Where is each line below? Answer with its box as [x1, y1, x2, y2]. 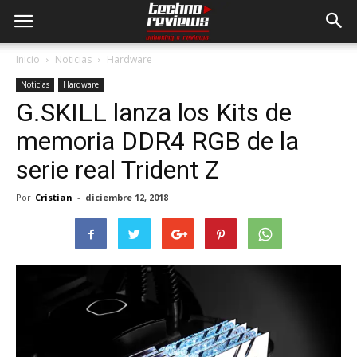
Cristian [35, 191, 73, 203]
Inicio [16, 53, 40, 66]
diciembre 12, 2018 [85, 191, 168, 203]
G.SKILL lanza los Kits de [16, 97, 292, 127]
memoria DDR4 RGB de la [16, 126, 299, 156]
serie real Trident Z [16, 155, 219, 185]
